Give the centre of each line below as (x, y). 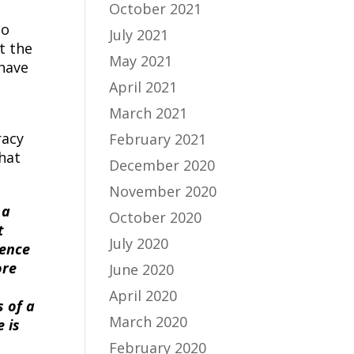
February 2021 (158, 139)
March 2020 (149, 322)
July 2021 (139, 35)
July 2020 (139, 243)
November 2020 (163, 191)
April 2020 (143, 296)
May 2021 (141, 61)
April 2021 (143, 87)
